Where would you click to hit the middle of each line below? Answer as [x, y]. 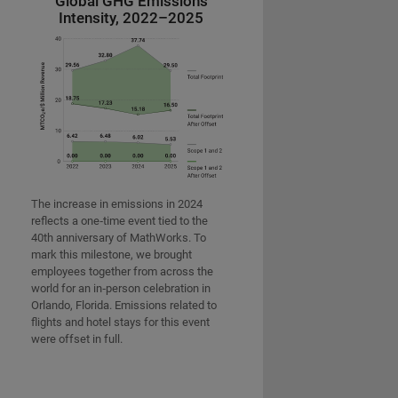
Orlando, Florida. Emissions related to [124, 306]
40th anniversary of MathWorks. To [119, 238]
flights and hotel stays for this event [121, 322]
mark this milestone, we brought [112, 255]
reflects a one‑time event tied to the [120, 221]
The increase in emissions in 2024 [117, 204]
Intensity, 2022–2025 [131, 19]
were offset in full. [77, 339]
